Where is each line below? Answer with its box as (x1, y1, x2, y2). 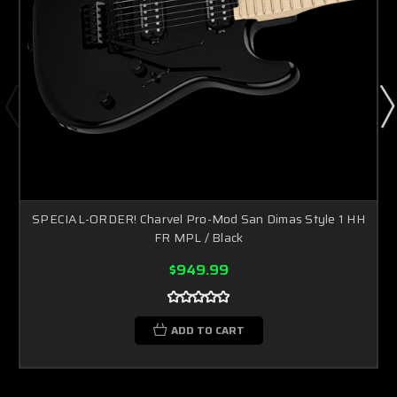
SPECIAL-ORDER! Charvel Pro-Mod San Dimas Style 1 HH (32, 208, 365, 229)
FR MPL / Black (153, 227, 244, 247)
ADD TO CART (170, 321, 245, 339)
